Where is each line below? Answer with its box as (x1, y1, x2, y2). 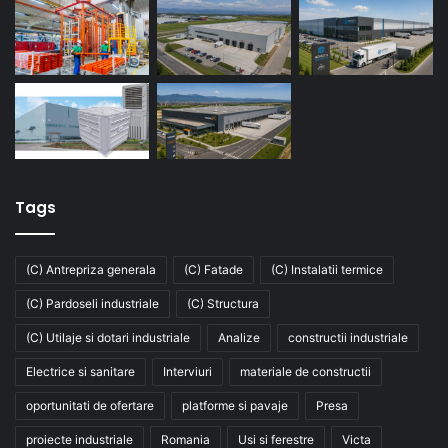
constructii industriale (288, 330, 408, 346)
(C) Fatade (184, 262, 243, 278)
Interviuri (163, 364, 212, 380)
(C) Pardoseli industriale (26, 296, 159, 312)
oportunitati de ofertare (26, 398, 154, 414)
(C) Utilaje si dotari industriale (26, 330, 190, 346)
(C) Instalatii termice (271, 262, 383, 278)
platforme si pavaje (182, 398, 288, 414)
